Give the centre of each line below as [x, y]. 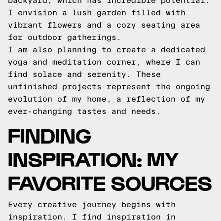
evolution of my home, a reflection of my [107, 99]
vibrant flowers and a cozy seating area [104, 25]
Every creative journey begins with [92, 204]
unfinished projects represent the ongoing [109, 87]
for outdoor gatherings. [65, 37]
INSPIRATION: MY [93, 158]
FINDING [50, 134]
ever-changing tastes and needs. [84, 111]
